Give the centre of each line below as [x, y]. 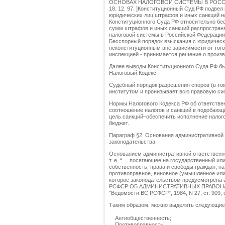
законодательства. [133, 142]
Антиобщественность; [140, 218]
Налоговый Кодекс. [133, 73]
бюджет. [119, 123]
